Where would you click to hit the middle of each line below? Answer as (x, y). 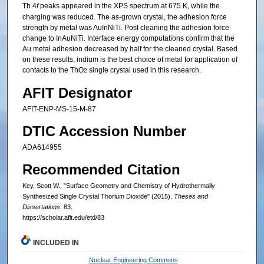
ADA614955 (42, 148)
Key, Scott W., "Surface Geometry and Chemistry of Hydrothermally (118, 186)
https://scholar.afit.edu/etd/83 (63, 218)
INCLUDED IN (56, 243)
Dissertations (41, 207)
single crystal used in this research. (144, 70)
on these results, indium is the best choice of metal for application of (130, 60)
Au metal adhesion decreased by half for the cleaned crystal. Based (130, 49)
